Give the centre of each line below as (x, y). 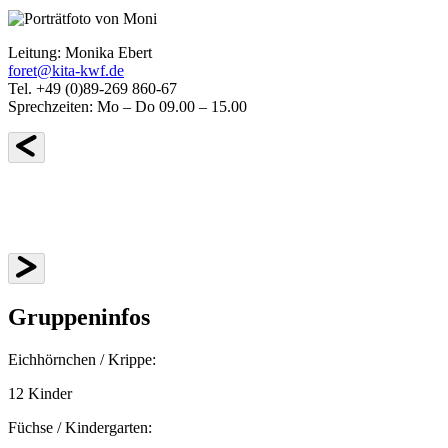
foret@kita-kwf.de (66, 70)
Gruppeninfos (79, 316)
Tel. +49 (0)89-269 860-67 (92, 88)
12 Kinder (40, 393)
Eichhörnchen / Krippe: (82, 359)
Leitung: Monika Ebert (80, 52)
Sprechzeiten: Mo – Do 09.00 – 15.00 (127, 106)
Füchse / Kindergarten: (80, 427)
